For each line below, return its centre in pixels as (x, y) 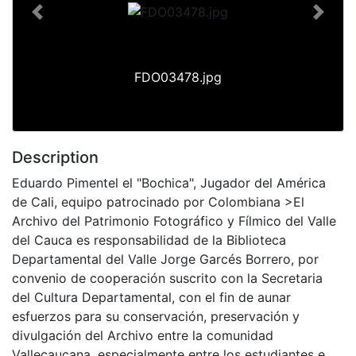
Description (55, 157)
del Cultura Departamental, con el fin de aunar (151, 297)
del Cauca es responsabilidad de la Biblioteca (149, 240)
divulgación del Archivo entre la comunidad (143, 335)
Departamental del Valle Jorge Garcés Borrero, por (165, 259)
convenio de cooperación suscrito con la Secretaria (167, 278)
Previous (62, 20)
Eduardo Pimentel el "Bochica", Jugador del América (169, 182)
